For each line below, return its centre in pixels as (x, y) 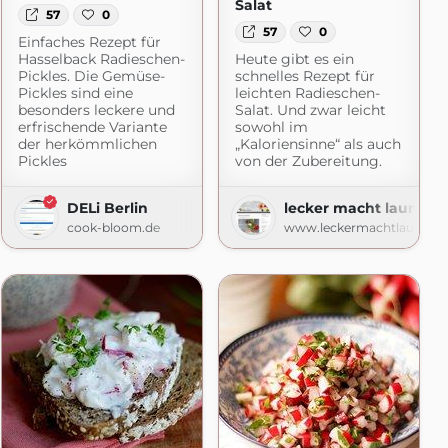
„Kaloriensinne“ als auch (317, 144)
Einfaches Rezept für (89, 42)
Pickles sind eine (75, 93)
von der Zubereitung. (308, 161)
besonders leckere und (96, 110)
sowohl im (271, 127)
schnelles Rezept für (304, 76)
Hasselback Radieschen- (101, 59)
